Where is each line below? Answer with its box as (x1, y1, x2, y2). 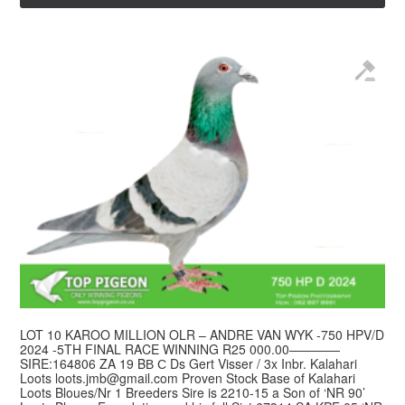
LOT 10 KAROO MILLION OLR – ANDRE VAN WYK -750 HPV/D (20, 325, 385, 344)
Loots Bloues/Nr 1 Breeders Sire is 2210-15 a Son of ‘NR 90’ (20, 382, 366, 401)
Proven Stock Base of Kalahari (178, 368, 356, 387)
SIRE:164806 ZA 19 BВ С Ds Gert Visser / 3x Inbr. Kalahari (20, 353, 358, 372)
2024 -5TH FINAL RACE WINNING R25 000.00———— (20, 339, 341, 358)
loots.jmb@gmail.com (55, 368, 179, 387)
